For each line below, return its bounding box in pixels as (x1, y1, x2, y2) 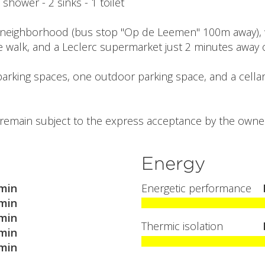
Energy (141, 152, 205, 174)
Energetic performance (141, 180, 251, 195)
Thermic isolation (141, 219, 223, 234)
